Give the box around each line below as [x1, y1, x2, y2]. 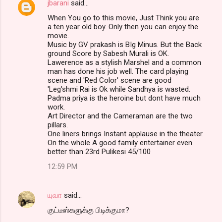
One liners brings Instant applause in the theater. [48, 129, 204, 139]
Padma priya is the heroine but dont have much [48, 94, 201, 103]
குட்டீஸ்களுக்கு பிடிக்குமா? [48, 206, 129, 215]
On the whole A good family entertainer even [48, 138, 192, 148]
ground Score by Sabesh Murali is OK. [48, 49, 169, 58]
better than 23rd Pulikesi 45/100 [48, 147, 151, 157]
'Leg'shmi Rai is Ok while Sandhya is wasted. [48, 85, 190, 94]
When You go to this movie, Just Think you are [48, 13, 199, 23]
